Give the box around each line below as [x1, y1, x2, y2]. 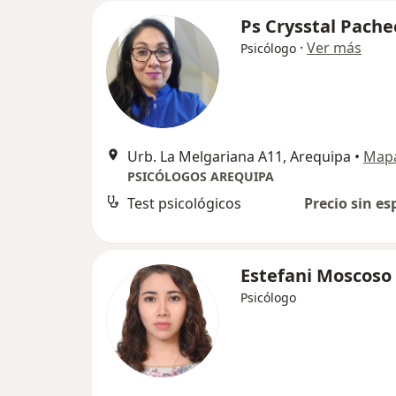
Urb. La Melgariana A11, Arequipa [127, 147, 351, 166]
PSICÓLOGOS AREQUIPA [127, 168, 274, 185]
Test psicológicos [127, 194, 241, 213]
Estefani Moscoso [240, 263, 392, 287]
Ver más [307, 38, 362, 57]
